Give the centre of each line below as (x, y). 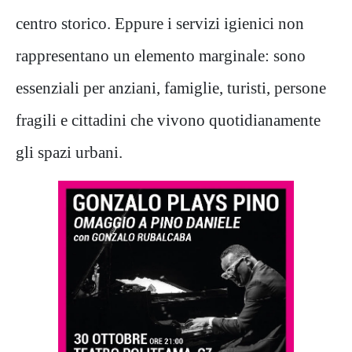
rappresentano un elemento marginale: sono (161, 55)
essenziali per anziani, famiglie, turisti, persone (171, 87)
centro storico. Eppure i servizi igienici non (160, 23)
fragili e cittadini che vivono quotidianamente (168, 119)
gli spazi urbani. (69, 152)
